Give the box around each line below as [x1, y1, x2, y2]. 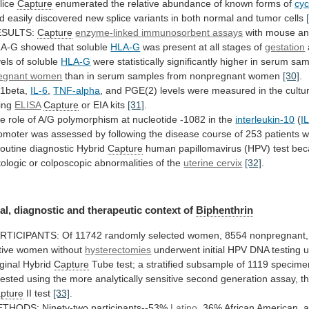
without [51, 243, 83, 255]
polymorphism [57, 113, 119, 125]
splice [106, 12, 132, 23]
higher [220, 55, 248, 67]
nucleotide [132, 113, 178, 125]
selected [148, 229, 186, 241]
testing [272, 243, 301, 255]
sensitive [146, 272, 184, 284]
